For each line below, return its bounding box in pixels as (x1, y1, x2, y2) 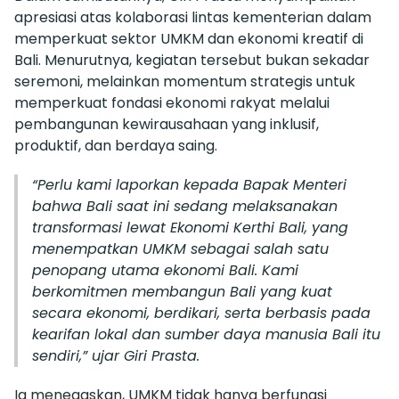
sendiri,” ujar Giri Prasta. (32, 346, 199, 367)
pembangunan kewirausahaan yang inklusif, (14, 114, 319, 135)
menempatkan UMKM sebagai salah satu (32, 239, 329, 260)
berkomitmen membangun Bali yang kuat (32, 281, 332, 303)
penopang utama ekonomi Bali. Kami (32, 260, 298, 281)
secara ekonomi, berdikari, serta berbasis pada (32, 303, 370, 324)
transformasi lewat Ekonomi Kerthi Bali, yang (32, 217, 348, 239)
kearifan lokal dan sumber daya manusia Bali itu (32, 324, 380, 346)
